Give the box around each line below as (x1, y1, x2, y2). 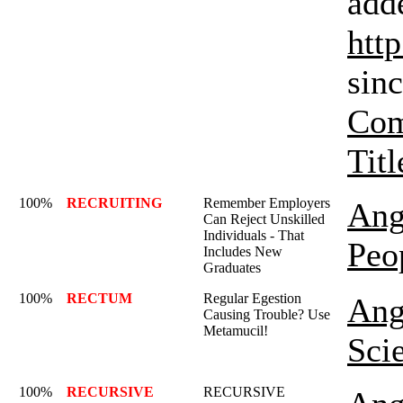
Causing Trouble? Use (203, 307, 330, 322)
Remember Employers (203, 195, 330, 210)
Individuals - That (203, 228, 304, 243)
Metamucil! (203, 323, 268, 338)
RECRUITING (67, 195, 162, 210)
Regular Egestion (203, 291, 301, 306)
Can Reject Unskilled (203, 211, 325, 227)
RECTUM (67, 291, 132, 306)
